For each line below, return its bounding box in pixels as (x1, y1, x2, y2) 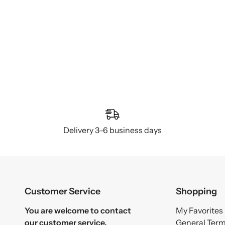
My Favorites (176, 205, 223, 216)
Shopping (176, 185, 217, 197)
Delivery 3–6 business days (63, 125, 162, 136)
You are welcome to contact (24, 205, 131, 216)
